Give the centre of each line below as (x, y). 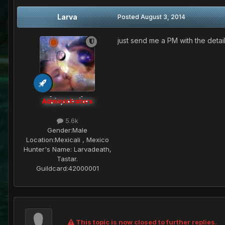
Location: (40, 139)
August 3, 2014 (163, 17)
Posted (129, 17)
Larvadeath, (91, 149)
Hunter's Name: (47, 149)
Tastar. (67, 158)
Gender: (60, 130)
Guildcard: (52, 168)
